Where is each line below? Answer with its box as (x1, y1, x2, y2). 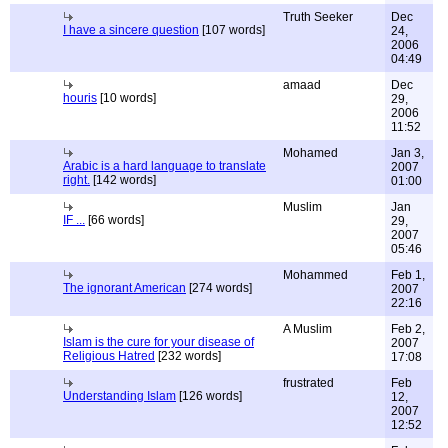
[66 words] (85, 213, 144, 227)
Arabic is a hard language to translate (63, 159, 266, 173)
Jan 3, (391, 146, 424, 160)
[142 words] (90, 173, 156, 187)
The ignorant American (63, 281, 186, 295)
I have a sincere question (63, 23, 199, 37)
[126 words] (176, 389, 242, 403)
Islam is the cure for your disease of (63, 335, 254, 349)
